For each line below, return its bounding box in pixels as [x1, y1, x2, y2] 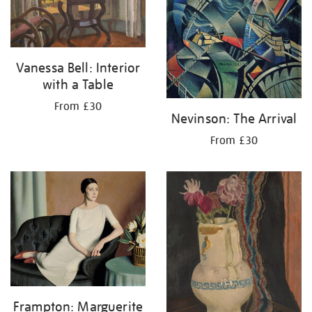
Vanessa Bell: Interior [15, 59, 141, 77]
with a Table [42, 76, 114, 93]
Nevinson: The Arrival [171, 109, 297, 127]
